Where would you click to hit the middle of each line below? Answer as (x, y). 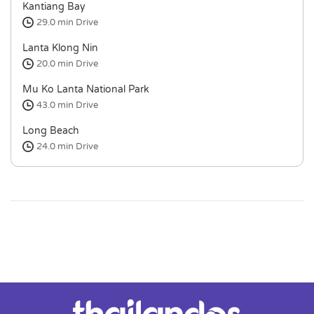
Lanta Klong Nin (60, 48)
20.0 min (56, 64)
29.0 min (56, 22)
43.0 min (56, 105)
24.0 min (56, 146)
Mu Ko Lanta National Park (86, 89)
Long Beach (51, 131)
